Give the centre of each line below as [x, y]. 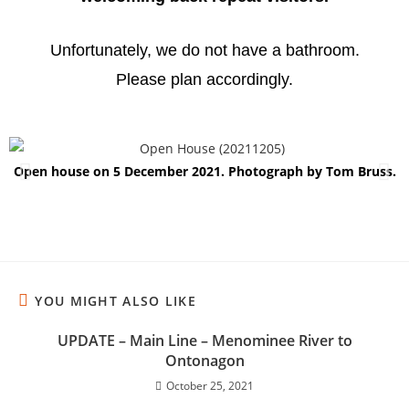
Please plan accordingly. [204, 79]
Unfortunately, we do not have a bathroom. [204, 50]
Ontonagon [204, 361]
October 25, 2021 [210, 386]
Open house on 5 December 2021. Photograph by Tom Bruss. [204, 171]
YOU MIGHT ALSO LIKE [116, 301]
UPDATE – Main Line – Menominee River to [204, 341]
